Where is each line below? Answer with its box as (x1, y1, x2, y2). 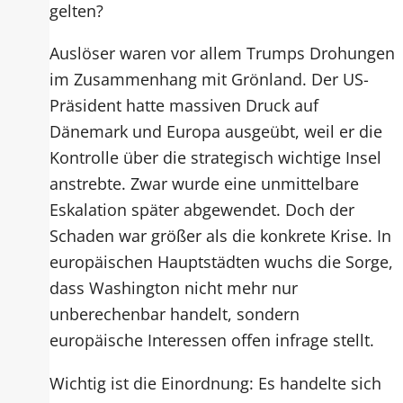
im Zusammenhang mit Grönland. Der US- (49, 67, 370, 91)
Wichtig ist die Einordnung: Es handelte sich (49, 371, 382, 394)
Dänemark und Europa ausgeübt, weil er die (49, 120, 383, 143)
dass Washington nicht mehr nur (49, 276, 299, 300)
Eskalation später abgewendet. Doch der (49, 198, 355, 221)
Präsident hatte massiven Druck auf (49, 94, 319, 117)
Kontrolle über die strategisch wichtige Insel (49, 146, 382, 169)
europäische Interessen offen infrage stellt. (49, 328, 375, 352)
